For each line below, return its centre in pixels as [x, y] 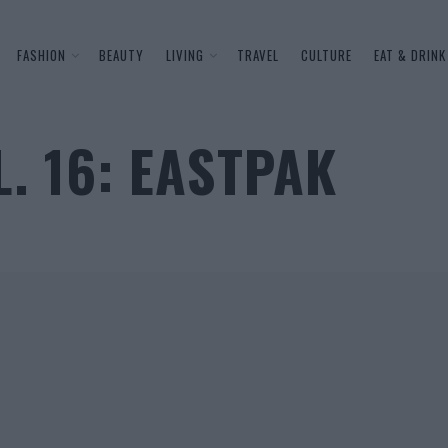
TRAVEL [257, 54]
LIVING [184, 54]
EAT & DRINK [409, 54]
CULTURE [326, 54]
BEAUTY [121, 54]
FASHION [41, 54]
